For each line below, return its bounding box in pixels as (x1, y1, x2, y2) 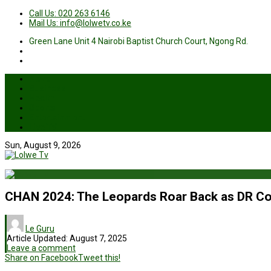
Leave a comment (7, 243, 76, 253)
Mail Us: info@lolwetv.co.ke (29, 18, 131, 28)
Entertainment (29, 113, 84, 122)
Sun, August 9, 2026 (5, 140, 81, 150)
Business (29, 83, 66, 93)
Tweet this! (78, 252, 120, 263)
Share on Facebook (5, 252, 78, 263)
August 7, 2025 (70, 233, 127, 243)
